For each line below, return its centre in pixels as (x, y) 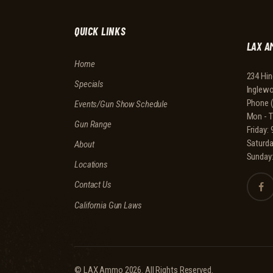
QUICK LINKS (100, 31)
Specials (89, 84)
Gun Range (93, 125)
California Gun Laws (108, 206)
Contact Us (93, 185)
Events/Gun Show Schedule (121, 105)
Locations (91, 165)
